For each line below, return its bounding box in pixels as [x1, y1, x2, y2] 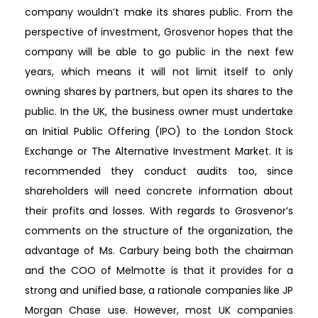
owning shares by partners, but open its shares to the [25, 84, 293, 99]
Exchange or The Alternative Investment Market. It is [25, 143, 293, 158]
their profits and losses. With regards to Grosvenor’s [25, 203, 293, 218]
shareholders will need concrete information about [25, 183, 293, 198]
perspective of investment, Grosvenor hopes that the [25, 24, 293, 39]
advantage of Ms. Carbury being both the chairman [25, 243, 293, 258]
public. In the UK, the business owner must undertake [25, 104, 293, 119]
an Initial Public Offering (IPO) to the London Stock [25, 124, 293, 138]
